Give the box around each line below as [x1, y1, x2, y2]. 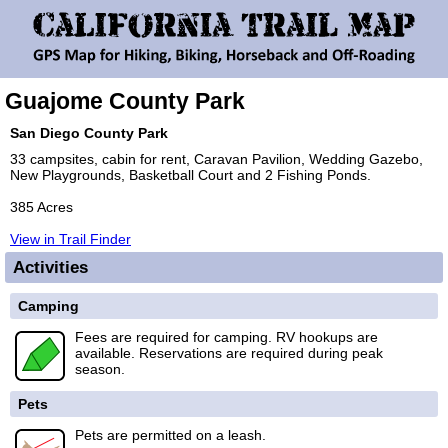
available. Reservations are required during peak [75, 345, 383, 361]
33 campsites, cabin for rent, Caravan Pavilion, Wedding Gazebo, [10, 151, 423, 167]
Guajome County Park [5, 88, 245, 114]
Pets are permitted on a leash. [75, 427, 266, 443]
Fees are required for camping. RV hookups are [75, 329, 378, 345]
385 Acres [10, 199, 73, 215]
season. [75, 361, 125, 377]
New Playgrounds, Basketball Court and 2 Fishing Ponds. [10, 167, 371, 183]
